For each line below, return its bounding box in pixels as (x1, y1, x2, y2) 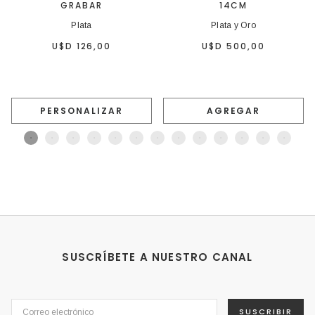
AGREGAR (206, 105, 261, 117)
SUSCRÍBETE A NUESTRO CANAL (62, 250, 253, 265)
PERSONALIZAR (40, 105, 123, 117)
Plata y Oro (211, 20, 256, 30)
